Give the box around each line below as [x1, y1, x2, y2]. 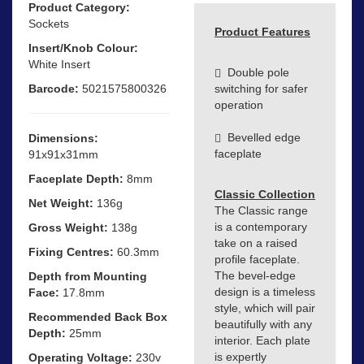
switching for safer [214, 82, 308, 96]
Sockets [28, 16, 69, 30]
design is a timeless [214, 285, 315, 299]
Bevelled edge [221, 131, 301, 145]
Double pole [221, 66, 289, 80]
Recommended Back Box [28, 310, 167, 323]
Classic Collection [214, 188, 315, 201]
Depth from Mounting [28, 269, 147, 283]
